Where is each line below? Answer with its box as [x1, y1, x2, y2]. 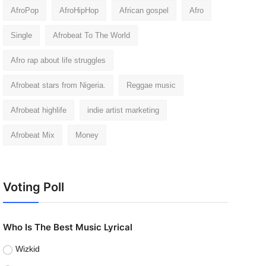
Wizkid [15, 244, 40, 254]
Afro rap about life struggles [10, 56, 106, 65]
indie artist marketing [87, 106, 159, 115]
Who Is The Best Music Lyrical [2, 221, 132, 233]
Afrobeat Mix [10, 131, 55, 140]
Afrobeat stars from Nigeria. [10, 81, 106, 90]
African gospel [119, 6, 169, 15]
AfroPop [10, 6, 39, 15]
